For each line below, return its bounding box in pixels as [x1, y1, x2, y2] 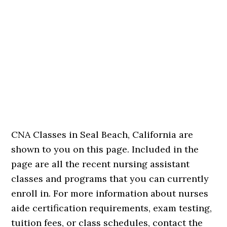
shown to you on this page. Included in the [11, 143, 199, 155]
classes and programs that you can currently [11, 173, 209, 184]
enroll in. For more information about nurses [11, 187, 209, 199]
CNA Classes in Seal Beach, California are [11, 129, 194, 140]
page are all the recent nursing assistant [11, 158, 190, 170]
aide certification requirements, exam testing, [11, 202, 212, 214]
